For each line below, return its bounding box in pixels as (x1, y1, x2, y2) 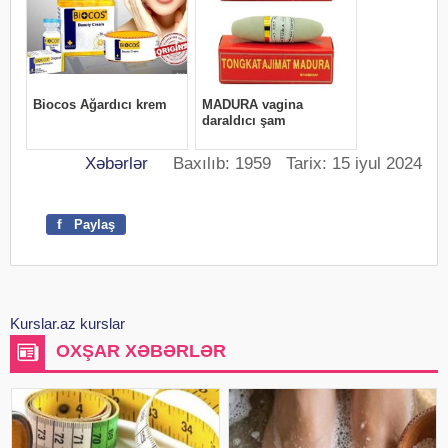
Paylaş (70, 216, 115, 232)
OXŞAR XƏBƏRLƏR (56, 340, 226, 361)
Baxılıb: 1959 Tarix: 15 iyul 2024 (148, 153, 422, 173)
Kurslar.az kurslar (10, 314, 125, 332)
